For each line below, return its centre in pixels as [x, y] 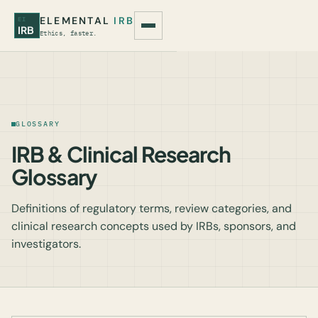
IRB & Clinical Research [121, 154]
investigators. [46, 244]
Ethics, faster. [68, 33]
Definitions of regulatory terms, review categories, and [152, 208]
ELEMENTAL [77, 21]
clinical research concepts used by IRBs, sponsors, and [154, 226]
